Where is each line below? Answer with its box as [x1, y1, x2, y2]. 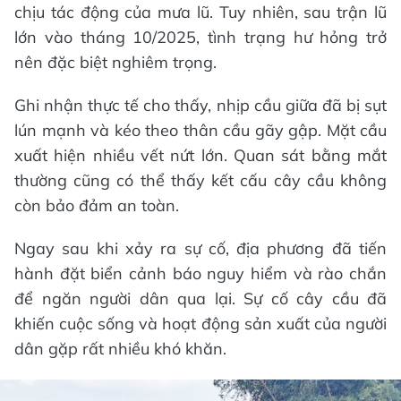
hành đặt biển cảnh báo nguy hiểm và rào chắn [14, 263, 387, 285]
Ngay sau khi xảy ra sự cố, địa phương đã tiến [14, 238, 387, 260]
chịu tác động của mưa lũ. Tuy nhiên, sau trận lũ [14, 2, 387, 23]
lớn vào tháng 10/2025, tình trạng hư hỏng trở [14, 27, 387, 48]
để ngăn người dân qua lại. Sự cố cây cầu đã [14, 288, 387, 310]
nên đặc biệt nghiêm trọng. [14, 52, 217, 73]
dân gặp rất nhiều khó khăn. [14, 338, 226, 360]
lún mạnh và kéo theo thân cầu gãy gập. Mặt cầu [14, 120, 387, 141]
